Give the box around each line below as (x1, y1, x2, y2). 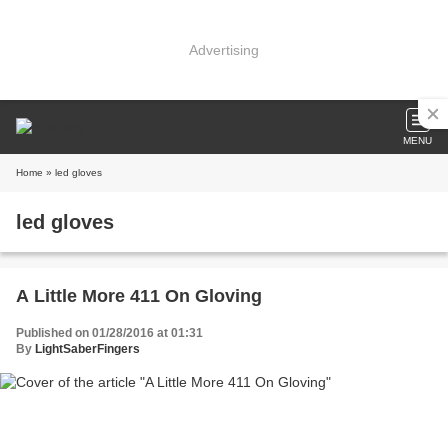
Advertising (189, 41, 259, 58)
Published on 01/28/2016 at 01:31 (16, 326, 203, 340)
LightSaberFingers (35, 342, 140, 356)
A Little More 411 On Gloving (16, 286, 262, 306)
